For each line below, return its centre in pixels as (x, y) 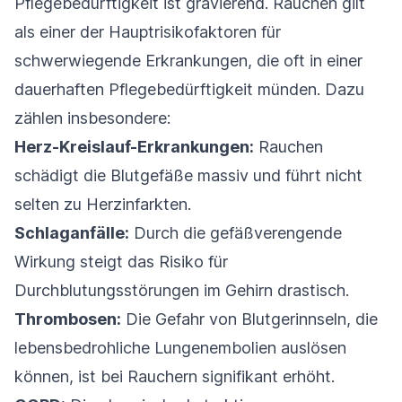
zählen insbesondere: (92, 118)
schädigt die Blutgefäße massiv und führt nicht (188, 175)
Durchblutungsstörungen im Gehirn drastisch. (182, 290)
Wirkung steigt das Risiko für (121, 261)
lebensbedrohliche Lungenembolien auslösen (180, 347)
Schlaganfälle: (72, 232)
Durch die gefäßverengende (236, 232)
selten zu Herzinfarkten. (103, 204)
